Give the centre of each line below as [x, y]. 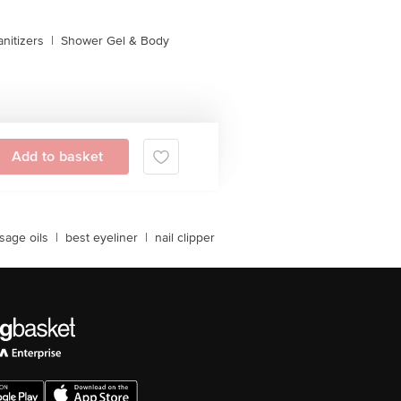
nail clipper [185, 238]
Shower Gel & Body [115, 41]
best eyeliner [102, 238]
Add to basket [57, 157]
